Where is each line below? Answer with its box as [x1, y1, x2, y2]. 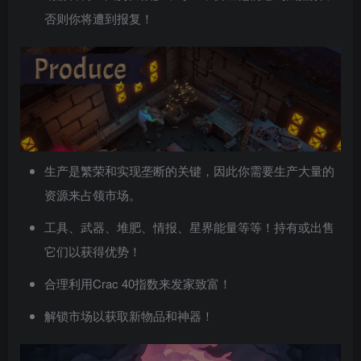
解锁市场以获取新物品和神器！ [44, 307, 214, 325]
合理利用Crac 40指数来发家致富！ [44, 275, 231, 293]
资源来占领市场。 [44, 186, 141, 204]
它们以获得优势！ [44, 243, 141, 260]
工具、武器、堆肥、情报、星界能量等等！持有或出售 [44, 218, 334, 236]
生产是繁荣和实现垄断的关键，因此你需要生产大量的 [44, 162, 334, 180]
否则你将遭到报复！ [44, 9, 153, 27]
